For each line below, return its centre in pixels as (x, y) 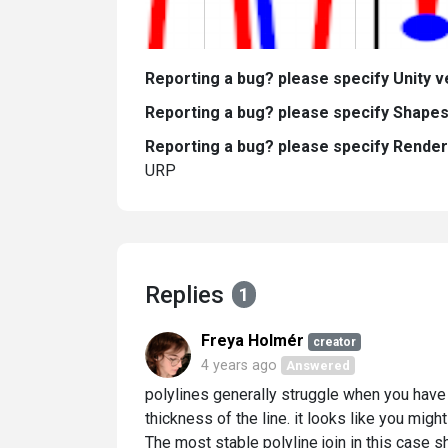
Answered (318, 365)
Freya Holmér (252, 340)
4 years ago (239, 365)
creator (334, 341)
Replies (184, 294)
